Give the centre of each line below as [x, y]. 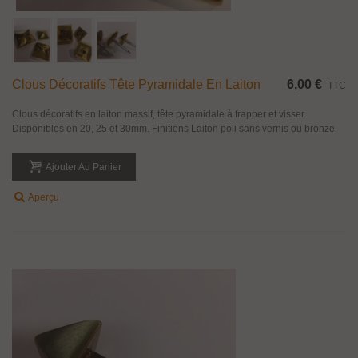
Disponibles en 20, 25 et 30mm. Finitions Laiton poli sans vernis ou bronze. [175, 129]
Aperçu [44, 198]
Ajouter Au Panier [84, 167]
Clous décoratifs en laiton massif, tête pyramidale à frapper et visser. [159, 115]
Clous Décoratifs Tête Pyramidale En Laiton [136, 85]
